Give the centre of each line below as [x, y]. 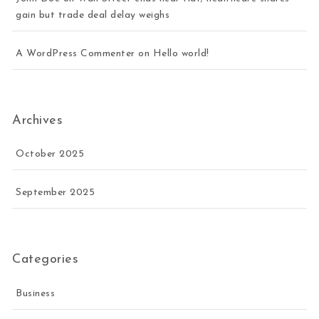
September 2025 [56, 193]
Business [36, 293]
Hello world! [181, 53]
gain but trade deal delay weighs [93, 15]
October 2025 [50, 155]
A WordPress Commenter [75, 53]
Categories [46, 260]
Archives [38, 120]
